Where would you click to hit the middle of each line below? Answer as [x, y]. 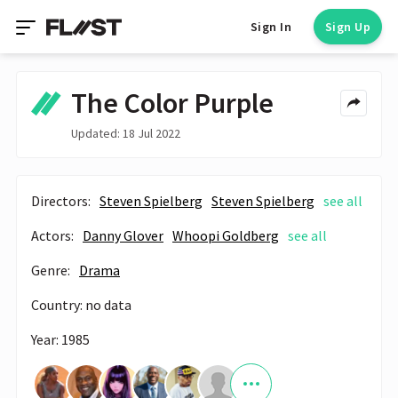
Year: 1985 [60, 339]
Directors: [61, 200]
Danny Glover [123, 235]
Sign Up [347, 27]
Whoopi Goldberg [226, 235]
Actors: [52, 235]
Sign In [271, 27]
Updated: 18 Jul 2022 [125, 133]
